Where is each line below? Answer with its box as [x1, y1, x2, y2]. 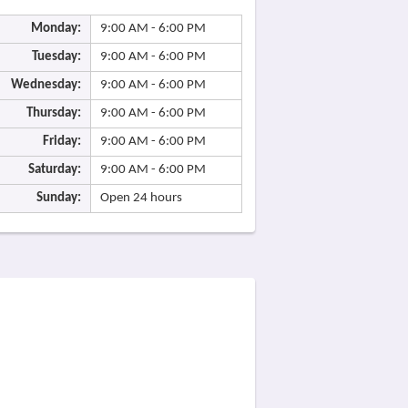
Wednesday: [11, 78, 81, 92]
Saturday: [28, 163, 81, 177]
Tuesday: [32, 50, 81, 64]
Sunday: [36, 191, 81, 205]
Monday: [31, 22, 81, 36]
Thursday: [26, 107, 81, 120]
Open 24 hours [100, 191, 182, 205]
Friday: [43, 135, 81, 148]
